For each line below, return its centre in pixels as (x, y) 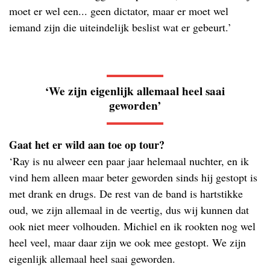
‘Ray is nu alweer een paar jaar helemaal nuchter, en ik (129, 161)
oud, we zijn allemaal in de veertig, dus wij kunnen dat (129, 209)
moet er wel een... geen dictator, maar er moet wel (119, 11)
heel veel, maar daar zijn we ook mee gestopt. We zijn (127, 242)
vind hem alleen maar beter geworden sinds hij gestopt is (133, 177)
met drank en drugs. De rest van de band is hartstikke (126, 193)
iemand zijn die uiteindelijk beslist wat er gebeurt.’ (120, 27)
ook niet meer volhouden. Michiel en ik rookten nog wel (132, 226)
